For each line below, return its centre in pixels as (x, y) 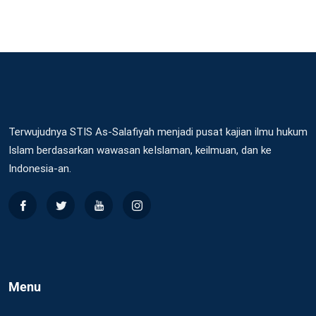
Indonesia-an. (40, 169)
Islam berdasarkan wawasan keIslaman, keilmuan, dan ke (140, 150)
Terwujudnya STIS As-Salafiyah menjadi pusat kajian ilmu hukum (158, 132)
